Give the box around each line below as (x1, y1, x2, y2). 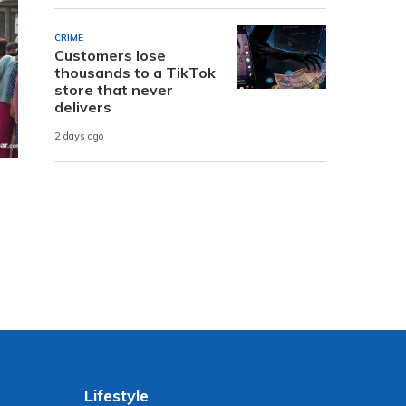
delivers (54, 97, 111, 116)
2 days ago (54, 130, 104, 143)
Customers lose (54, 45, 166, 64)
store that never (54, 80, 173, 99)
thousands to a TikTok (54, 63, 216, 82)
